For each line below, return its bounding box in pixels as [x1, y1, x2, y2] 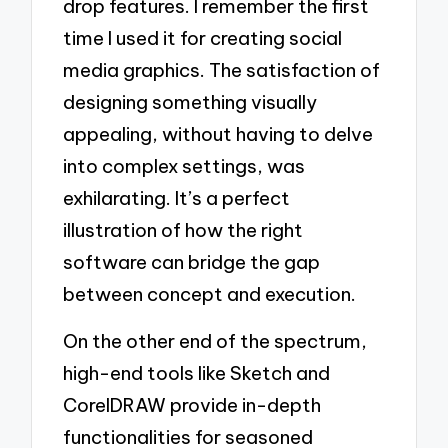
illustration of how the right [63, 217, 304, 242]
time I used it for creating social [63, 25, 343, 50]
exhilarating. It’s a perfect [63, 185, 291, 210]
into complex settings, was [63, 153, 306, 178]
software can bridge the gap [63, 249, 321, 274]
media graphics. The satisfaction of [63, 57, 381, 82]
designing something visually [63, 89, 318, 114]
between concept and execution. [63, 281, 357, 306]
